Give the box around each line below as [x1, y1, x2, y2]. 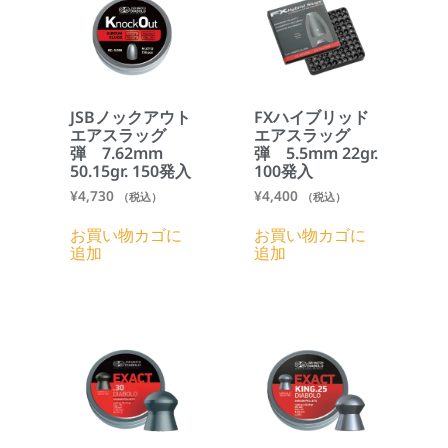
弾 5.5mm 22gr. [254, 141, 378, 164]
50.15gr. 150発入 [70, 159, 191, 182]
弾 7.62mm [70, 141, 163, 164]
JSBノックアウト [70, 105, 191, 128]
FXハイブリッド [254, 105, 369, 128]
